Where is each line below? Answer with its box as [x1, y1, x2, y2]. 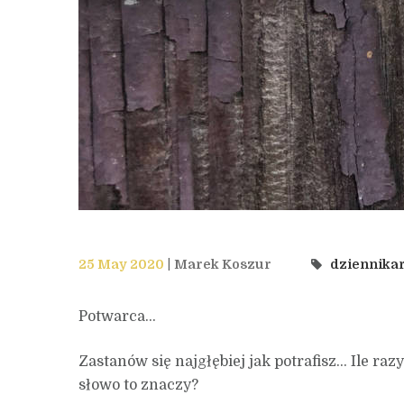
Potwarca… [78, 308, 156, 325]
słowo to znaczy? [78, 376, 198, 393]
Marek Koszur [174, 256, 272, 271]
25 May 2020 [78, 256, 164, 271]
